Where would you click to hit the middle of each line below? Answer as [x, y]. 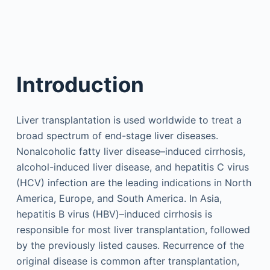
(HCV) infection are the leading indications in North [133, 183]
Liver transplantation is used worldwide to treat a [129, 120]
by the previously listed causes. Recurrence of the [130, 245]
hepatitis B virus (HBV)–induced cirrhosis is [114, 214]
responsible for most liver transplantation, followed [133, 230]
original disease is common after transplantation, [127, 261]
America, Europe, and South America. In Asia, [119, 198]
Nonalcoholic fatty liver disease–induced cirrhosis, [130, 151]
